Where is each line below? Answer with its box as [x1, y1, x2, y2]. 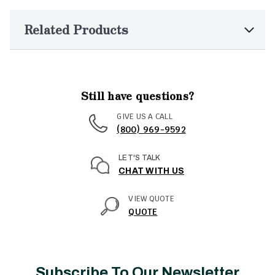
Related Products [25, 20, 128, 38]
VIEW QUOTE [128, 194, 174, 204]
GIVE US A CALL [117, 111, 172, 122]
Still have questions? [80, 87, 195, 103]
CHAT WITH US [118, 166, 184, 176]
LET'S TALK [118, 153, 161, 163]
